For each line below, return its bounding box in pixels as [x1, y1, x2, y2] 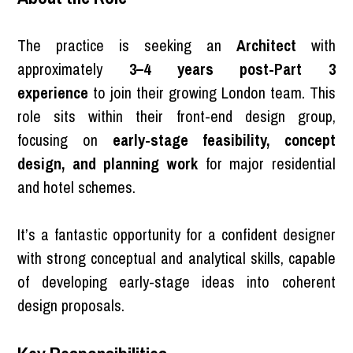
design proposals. [17, 294, 125, 316]
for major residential [198, 152, 336, 174]
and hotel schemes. [17, 176, 136, 198]
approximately [17, 58, 129, 80]
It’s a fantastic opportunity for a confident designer [17, 223, 336, 245]
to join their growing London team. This [88, 81, 336, 103]
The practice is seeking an [17, 34, 236, 56]
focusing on [17, 128, 113, 150]
